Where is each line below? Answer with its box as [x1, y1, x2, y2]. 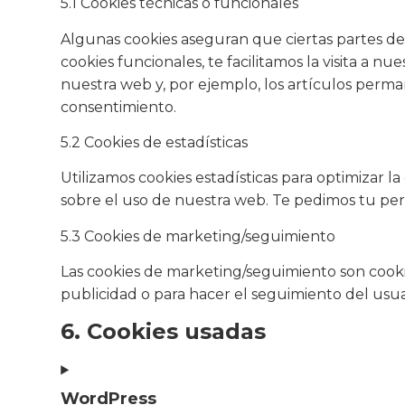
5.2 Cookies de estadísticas [61, 134, 249, 152]
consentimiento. [61, 98, 177, 116]
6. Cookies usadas [61, 317, 267, 344]
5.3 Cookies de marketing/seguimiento [61, 227, 336, 245]
